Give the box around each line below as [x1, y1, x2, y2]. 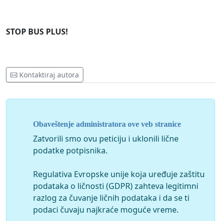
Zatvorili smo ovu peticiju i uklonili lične [33, 133, 179, 144]
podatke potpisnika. [33, 145, 108, 156]
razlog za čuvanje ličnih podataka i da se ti [33, 192, 189, 203]
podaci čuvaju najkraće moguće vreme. [33, 204, 179, 215]
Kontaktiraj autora [19, 70, 79, 80]
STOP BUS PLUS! [6, 26, 68, 37]
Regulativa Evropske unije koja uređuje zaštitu [33, 168, 205, 180]
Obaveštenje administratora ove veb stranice [33, 119, 181, 128]
